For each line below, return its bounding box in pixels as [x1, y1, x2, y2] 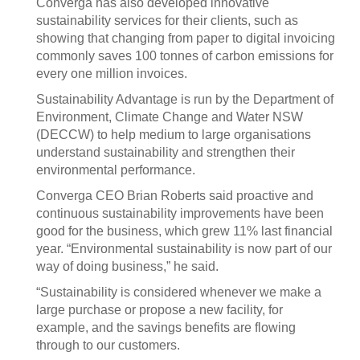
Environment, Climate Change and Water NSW [36, 110, 303, 124]
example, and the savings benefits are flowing [36, 321, 296, 334]
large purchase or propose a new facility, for [36, 303, 283, 317]
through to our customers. [36, 338, 180, 352]
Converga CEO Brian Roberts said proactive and [36, 189, 313, 202]
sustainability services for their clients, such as [36, 14, 298, 27]
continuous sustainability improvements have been [36, 207, 324, 220]
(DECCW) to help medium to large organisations [36, 128, 311, 141]
